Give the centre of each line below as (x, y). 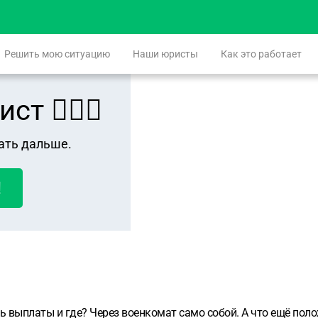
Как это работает (261, 54)
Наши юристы (165, 54)
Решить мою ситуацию (57, 54)
